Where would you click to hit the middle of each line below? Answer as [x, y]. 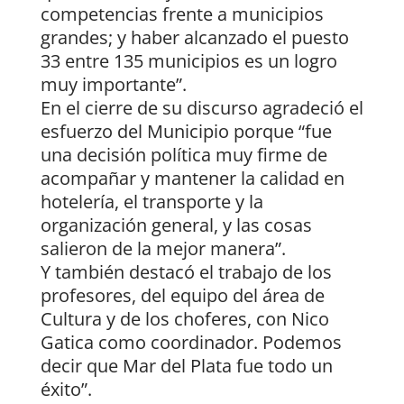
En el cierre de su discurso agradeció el [202, 108]
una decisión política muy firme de [184, 155]
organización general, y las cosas [176, 225]
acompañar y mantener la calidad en [192, 179]
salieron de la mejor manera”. [163, 249]
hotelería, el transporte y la [151, 202]
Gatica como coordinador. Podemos [191, 343]
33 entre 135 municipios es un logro [188, 61]
